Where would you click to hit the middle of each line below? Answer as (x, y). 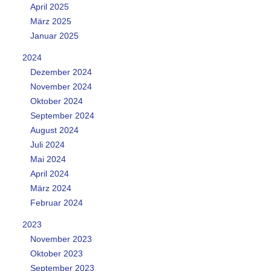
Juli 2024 (47, 144)
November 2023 (61, 239)
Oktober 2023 (56, 253)
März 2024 (51, 188)
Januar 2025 (54, 35)
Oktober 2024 (56, 101)
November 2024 (61, 86)
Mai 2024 (48, 159)
